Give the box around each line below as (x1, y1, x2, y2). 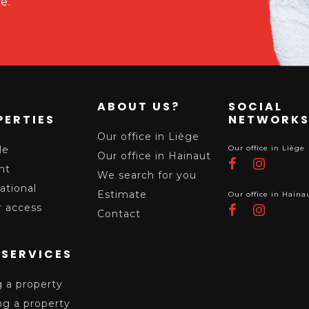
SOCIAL (228, 99, 283, 114)
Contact (97, 208, 141, 220)
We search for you (97, 169, 197, 181)
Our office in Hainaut (97, 150, 211, 162)
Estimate (97, 188, 147, 201)
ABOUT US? (97, 99, 180, 114)
